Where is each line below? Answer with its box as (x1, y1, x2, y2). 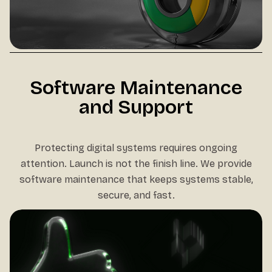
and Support (79, 95, 193, 119)
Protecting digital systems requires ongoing (35, 142, 237, 154)
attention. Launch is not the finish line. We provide (20, 158, 252, 169)
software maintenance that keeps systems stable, (19, 174, 253, 185)
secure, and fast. (97, 189, 175, 201)
